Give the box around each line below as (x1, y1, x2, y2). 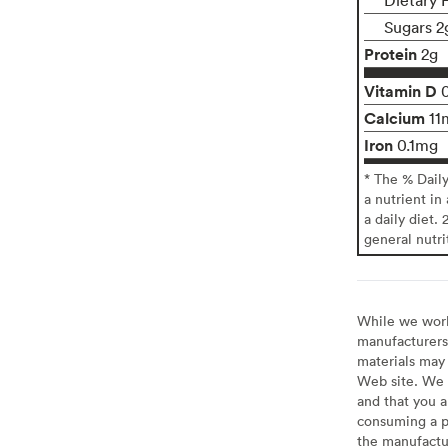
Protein (363, 42, 417, 65)
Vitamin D (363, 79, 437, 102)
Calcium (363, 106, 425, 129)
